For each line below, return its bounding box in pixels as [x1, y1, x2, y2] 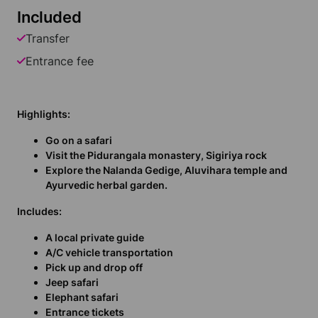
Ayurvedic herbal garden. [45, 179, 168, 192]
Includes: [17, 205, 62, 218]
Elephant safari [45, 291, 119, 304]
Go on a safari [45, 134, 112, 147]
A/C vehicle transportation [45, 246, 173, 259]
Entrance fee [26, 54, 94, 69]
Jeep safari [45, 276, 99, 289]
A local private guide [45, 231, 144, 244]
